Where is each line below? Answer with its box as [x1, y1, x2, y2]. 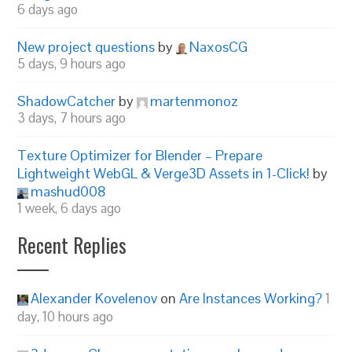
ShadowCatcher [17, 92, 116, 110]
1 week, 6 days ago [17, 200, 122, 217]
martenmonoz [150, 92, 239, 110]
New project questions [17, 38, 156, 56]
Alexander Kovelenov [31, 289, 158, 307]
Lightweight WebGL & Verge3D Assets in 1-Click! [17, 164, 310, 182]
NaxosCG [189, 38, 248, 56]
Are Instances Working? [179, 289, 323, 307]
